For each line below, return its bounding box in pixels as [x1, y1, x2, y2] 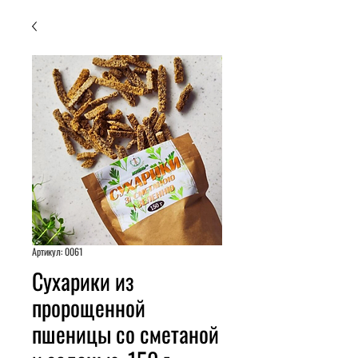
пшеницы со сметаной [32, 317, 219, 350]
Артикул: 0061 [32, 245, 83, 258]
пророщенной [32, 291, 145, 324]
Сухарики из [32, 265, 134, 297]
